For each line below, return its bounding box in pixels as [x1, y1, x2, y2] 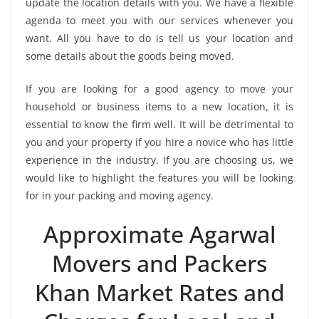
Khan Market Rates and [34, 277, 285, 308]
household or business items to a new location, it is [26, 100, 293, 114]
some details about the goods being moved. [26, 49, 234, 63]
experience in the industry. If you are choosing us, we [26, 153, 293, 167]
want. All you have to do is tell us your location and [26, 31, 293, 46]
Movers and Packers [52, 248, 267, 279]
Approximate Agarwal [43, 219, 276, 250]
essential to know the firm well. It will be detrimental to [26, 117, 293, 132]
